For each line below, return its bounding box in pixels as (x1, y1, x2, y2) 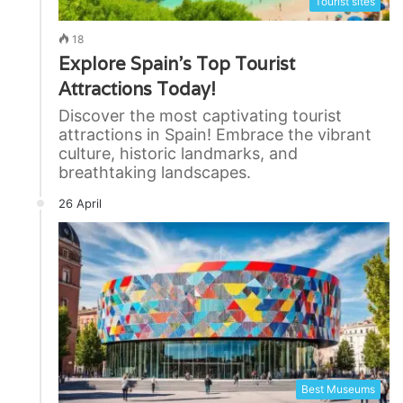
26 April (58, 195, 102, 210)
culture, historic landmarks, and (58, 143, 298, 163)
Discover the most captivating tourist (58, 105, 342, 125)
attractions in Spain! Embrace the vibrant (58, 124, 372, 144)
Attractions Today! (58, 76, 216, 101)
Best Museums (301, 382, 375, 397)
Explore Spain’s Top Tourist (58, 51, 295, 76)
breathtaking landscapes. (58, 162, 251, 182)
